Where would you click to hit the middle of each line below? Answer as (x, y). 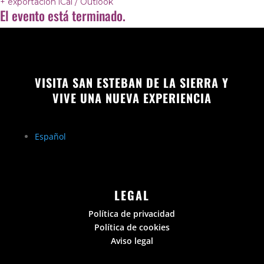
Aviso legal (132, 241)
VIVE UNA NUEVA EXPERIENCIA (132, 98)
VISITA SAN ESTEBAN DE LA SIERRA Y (132, 82)
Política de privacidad (132, 214)
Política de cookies (132, 227)
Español (50, 136)
